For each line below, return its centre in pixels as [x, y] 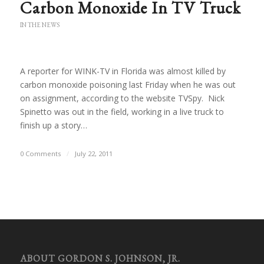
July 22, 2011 [93, 154]
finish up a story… [53, 125]
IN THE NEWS [39, 25]
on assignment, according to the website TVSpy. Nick [122, 98]
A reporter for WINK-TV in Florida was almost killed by [123, 71]
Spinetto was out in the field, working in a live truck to [122, 112]
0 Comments [40, 154]
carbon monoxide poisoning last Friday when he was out [128, 85]
